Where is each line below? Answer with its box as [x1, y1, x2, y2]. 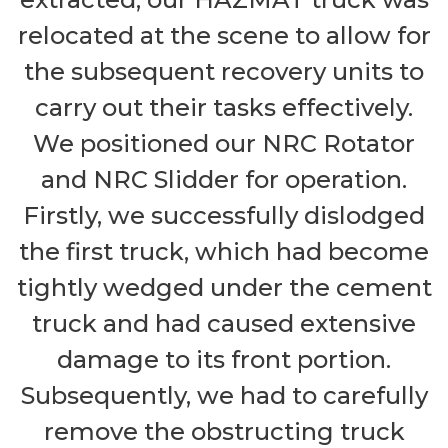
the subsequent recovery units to [24, 57, 424, 87]
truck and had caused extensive [32, 309, 416, 339]
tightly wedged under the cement [16, 273, 432, 303]
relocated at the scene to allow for [17, 21, 431, 51]
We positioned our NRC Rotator [33, 129, 415, 159]
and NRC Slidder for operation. [41, 165, 407, 195]
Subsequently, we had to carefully [20, 381, 428, 411]
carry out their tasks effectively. [35, 93, 413, 123]
